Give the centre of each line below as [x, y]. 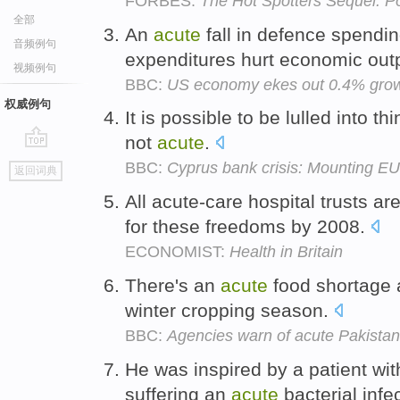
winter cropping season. [229, 310]
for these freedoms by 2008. [248, 227]
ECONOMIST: [177, 252]
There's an [173, 285]
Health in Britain [286, 252]
